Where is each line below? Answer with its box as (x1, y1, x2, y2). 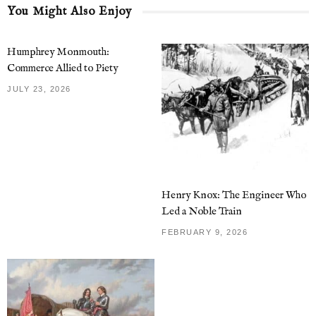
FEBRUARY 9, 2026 (162, 228, 248, 237)
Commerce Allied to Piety (7, 61, 118, 75)
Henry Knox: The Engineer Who (162, 188, 306, 202)
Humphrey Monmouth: (7, 45, 109, 59)
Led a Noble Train (162, 205, 242, 219)
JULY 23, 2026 (7, 85, 71, 94)
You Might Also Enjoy (7, 4, 132, 20)
